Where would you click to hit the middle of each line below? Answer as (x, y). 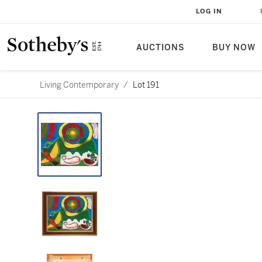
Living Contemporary (79, 85)
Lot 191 (146, 85)
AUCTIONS (160, 48)
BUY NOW (234, 48)
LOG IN (209, 11)
